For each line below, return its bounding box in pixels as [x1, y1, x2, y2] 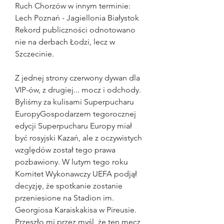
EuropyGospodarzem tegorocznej [15, 109, 136, 119]
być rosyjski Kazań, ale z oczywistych [15, 133, 142, 143]
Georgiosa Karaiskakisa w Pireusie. [15, 205, 136, 215]
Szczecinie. [15, 49, 54, 59]
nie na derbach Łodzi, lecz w [15, 37, 115, 47]
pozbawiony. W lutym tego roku [15, 157, 128, 167]
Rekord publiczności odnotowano [15, 25, 135, 35]
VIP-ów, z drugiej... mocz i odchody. [15, 85, 141, 95]
